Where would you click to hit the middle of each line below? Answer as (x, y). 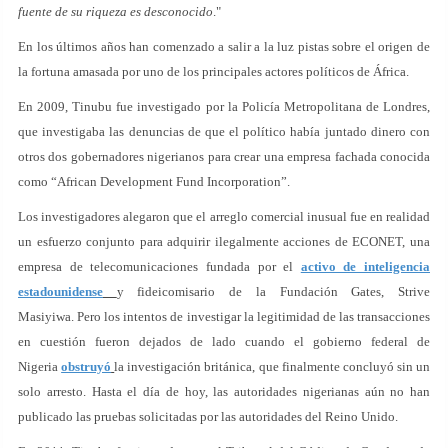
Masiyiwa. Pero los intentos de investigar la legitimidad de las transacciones (224, 317)
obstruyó (86, 367)
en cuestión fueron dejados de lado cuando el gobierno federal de (224, 342)
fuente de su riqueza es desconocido (115, 12)
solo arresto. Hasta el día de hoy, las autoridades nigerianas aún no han (224, 392)
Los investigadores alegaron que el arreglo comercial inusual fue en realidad (224, 217)
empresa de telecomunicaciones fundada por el (159, 267)
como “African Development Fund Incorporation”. (154, 182)
